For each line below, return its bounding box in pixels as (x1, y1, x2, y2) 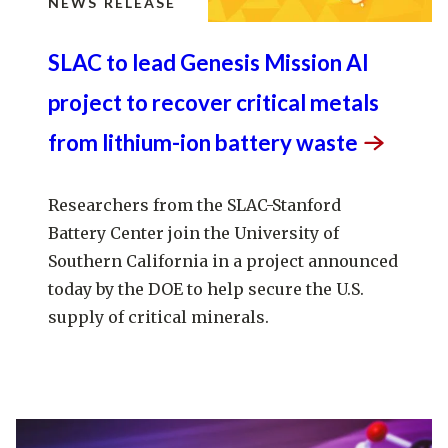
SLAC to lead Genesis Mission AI (48, 48, 369, 76)
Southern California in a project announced (48, 250, 398, 271)
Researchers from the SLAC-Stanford (48, 194, 341, 215)
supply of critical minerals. (48, 306, 269, 327)
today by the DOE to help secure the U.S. (48, 278, 364, 299)
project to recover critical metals (48, 88, 379, 116)
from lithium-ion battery (48, 128, 296, 156)
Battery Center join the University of (48, 222, 339, 243)
